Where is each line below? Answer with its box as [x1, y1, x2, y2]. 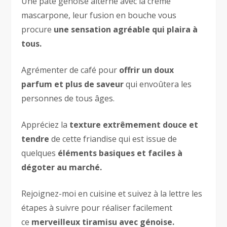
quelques [21, 147, 58, 159]
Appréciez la [21, 119, 70, 131]
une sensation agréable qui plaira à [54, 24, 198, 35]
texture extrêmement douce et [69, 119, 199, 131]
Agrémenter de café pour [21, 64, 120, 76]
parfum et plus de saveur [21, 79, 124, 90]
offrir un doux [119, 64, 174, 76]
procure [21, 24, 54, 35]
